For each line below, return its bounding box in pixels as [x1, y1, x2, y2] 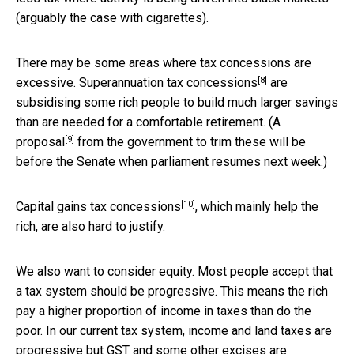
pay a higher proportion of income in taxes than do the [16, 303, 311, 319]
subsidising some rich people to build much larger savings [16, 95, 338, 111]
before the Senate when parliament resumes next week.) [16, 154, 327, 170]
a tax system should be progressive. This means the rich [16, 284, 328, 299]
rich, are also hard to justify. [16, 219, 165, 235]
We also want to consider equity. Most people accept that [16, 264, 333, 280]
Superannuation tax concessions [79, 75, 258, 91]
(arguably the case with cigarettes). [16, 10, 209, 26]
